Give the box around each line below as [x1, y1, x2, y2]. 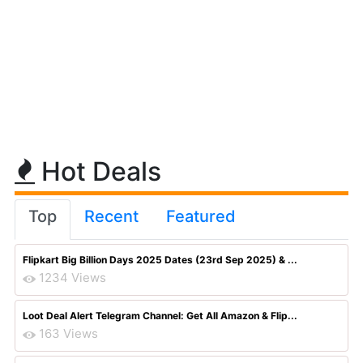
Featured [166, 207, 236, 226]
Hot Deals [35, 156, 161, 187]
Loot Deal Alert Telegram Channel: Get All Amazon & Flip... [23, 310, 297, 322]
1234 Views [39, 270, 106, 285]
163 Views [39, 326, 98, 341]
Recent [84, 207, 139, 226]
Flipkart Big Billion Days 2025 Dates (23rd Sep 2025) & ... [23, 254, 297, 266]
